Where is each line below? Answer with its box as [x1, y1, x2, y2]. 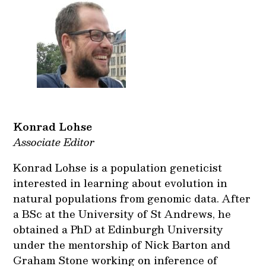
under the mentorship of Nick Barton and [13, 236, 231, 253]
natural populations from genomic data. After [13, 189, 251, 207]
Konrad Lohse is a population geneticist [13, 159, 223, 176]
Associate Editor [13, 133, 95, 150]
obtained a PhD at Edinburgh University [13, 220, 224, 237]
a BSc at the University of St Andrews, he [13, 205, 232, 222]
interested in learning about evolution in [13, 174, 228, 191]
